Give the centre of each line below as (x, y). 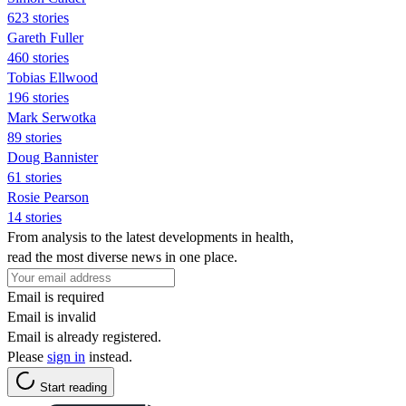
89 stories (34, 137)
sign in (66, 356)
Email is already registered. (84, 336)
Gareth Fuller (45, 37)
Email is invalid (52, 316)
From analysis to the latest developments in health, (150, 237)
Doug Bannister (53, 157)
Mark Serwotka (52, 117)
